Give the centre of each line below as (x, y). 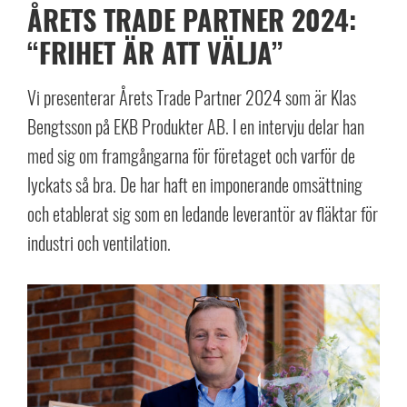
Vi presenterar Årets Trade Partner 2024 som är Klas (192, 97)
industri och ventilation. (99, 243)
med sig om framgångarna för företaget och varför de (191, 155)
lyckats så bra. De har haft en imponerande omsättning (195, 184)
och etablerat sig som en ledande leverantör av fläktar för (203, 213)
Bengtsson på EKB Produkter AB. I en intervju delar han (196, 126)
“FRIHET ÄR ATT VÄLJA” (155, 52)
